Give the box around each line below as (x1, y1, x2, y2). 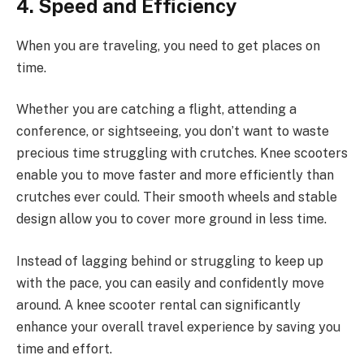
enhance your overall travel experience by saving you (16, 318, 340, 335)
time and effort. (16, 340, 112, 357)
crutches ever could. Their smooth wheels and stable (16, 189, 337, 206)
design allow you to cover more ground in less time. (16, 211, 327, 227)
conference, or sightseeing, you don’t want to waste (16, 123, 329, 140)
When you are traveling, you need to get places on (16, 37, 320, 54)
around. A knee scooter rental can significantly (16, 297, 301, 313)
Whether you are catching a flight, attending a (16, 102, 297, 118)
